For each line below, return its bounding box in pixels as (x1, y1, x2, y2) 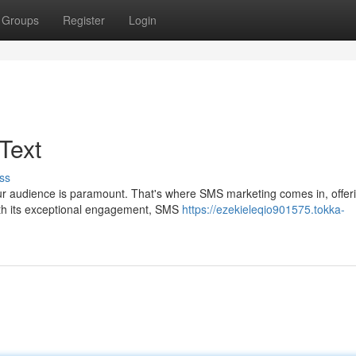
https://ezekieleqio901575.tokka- (182, 201, 345, 217)
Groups (2, 12, 39, 28)
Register (63, 12, 105, 28)
